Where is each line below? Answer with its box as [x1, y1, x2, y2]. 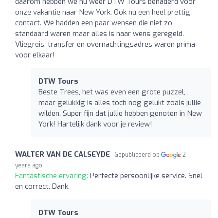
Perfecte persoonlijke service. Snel [90, 170, 202, 181]
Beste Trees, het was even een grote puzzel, [38, 87, 185, 97]
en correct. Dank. [15, 181, 70, 191]
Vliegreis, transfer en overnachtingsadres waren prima [15, 39, 195, 49]
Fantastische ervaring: [15, 170, 90, 181]
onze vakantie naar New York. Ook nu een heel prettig [15, 7, 190, 17]
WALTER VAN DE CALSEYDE [15, 149, 110, 159]
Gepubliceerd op [114, 150, 161, 159]
